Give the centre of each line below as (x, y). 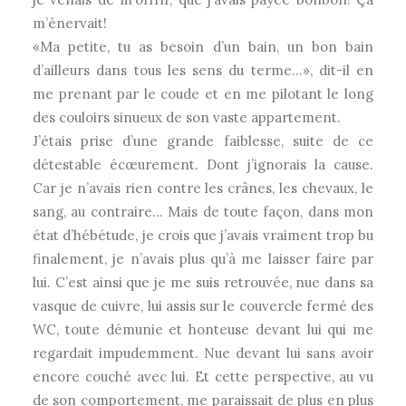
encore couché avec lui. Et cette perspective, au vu (203, 377)
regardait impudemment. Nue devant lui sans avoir (203, 353)
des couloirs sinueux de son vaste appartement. (187, 117)
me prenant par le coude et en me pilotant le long (203, 94)
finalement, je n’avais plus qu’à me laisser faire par (203, 259)
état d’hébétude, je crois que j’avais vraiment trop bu (203, 235)
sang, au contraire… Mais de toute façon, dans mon (203, 212)
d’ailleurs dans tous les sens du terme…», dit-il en (203, 70)
